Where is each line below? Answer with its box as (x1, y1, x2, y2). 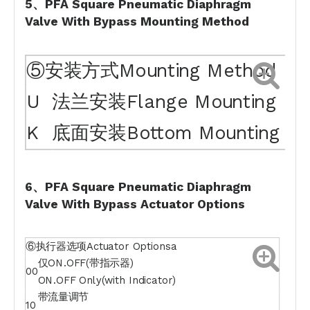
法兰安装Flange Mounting (52, 90, 277, 113)
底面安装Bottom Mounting (52, 121, 281, 144)
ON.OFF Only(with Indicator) (37, 274, 176, 286)
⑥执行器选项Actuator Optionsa (25, 240, 177, 253)
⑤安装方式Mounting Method (26, 60, 275, 82)
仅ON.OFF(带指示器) (37, 257, 134, 270)
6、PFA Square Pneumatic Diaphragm (25, 180, 251, 194)
